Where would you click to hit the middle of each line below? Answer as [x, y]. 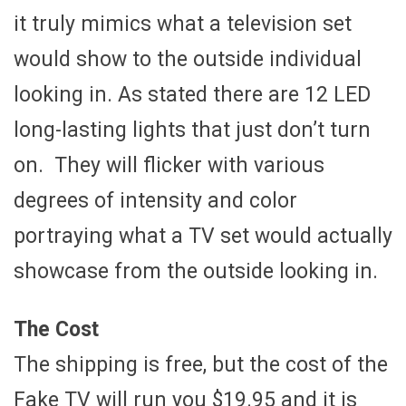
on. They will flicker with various [169, 165]
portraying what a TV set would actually [203, 236]
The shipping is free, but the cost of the [201, 364]
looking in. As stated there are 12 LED [192, 94]
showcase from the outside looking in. [196, 271]
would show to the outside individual [188, 59]
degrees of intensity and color [155, 200]
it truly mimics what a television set [183, 24]
